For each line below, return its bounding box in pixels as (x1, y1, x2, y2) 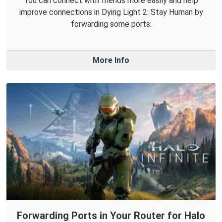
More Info (93, 55, 129, 65)
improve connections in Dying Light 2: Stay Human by (19, 7, 203, 17)
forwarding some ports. (70, 19, 152, 29)
